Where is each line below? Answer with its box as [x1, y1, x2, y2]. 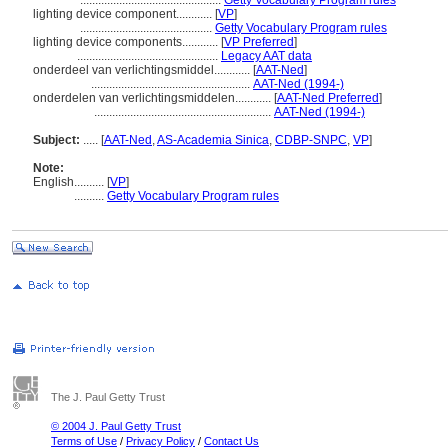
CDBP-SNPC [275, 133, 347, 147]
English [33, 175, 74, 189]
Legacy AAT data [221, 49, 312, 63]
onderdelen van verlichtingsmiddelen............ [33, 91, 274, 105]
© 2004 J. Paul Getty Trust [51, 420, 181, 432]
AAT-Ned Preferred [277, 91, 379, 105]
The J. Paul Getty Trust [51, 391, 165, 403]
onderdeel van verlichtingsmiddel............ [33, 63, 253, 77]
